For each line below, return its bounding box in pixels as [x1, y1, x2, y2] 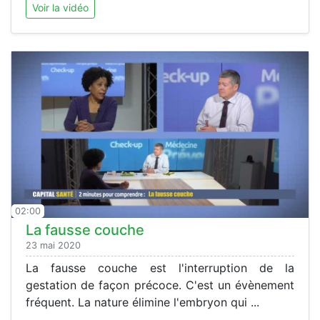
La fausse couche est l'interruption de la [26, 261, 294, 276]
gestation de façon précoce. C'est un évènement [26, 278, 294, 293]
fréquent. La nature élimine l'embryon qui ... [26, 295, 259, 310]
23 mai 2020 [26, 240, 81, 251]
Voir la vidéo [32, 1, 89, 14]
